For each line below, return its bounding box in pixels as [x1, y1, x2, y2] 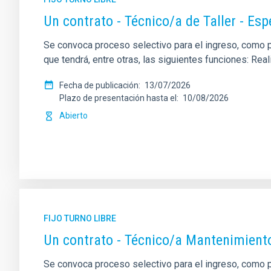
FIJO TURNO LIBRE [44, 214, 116, 223]
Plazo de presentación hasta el [59, 93, 177, 103]
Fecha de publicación [59, 80, 139, 90]
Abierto [59, 111, 88, 120]
